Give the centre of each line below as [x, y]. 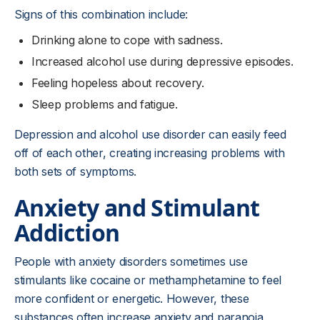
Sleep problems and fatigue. [105, 104]
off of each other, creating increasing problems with [150, 152]
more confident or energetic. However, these [132, 298]
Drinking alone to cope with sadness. [127, 40]
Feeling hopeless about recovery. [118, 82]
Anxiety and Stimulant [137, 207]
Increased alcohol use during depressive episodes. [162, 61]
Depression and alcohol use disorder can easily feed [150, 134]
